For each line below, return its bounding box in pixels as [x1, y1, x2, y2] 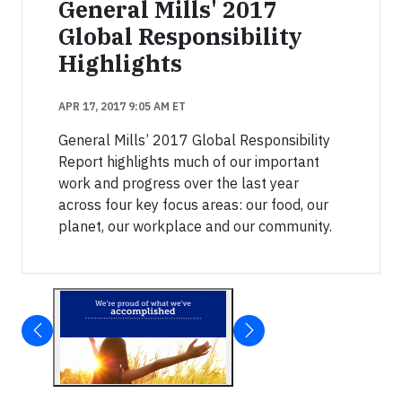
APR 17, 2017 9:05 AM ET [58, 99, 186, 113]
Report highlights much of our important [58, 152, 319, 170]
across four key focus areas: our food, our [58, 195, 328, 214]
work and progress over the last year [58, 173, 299, 192]
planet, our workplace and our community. [58, 216, 332, 235]
